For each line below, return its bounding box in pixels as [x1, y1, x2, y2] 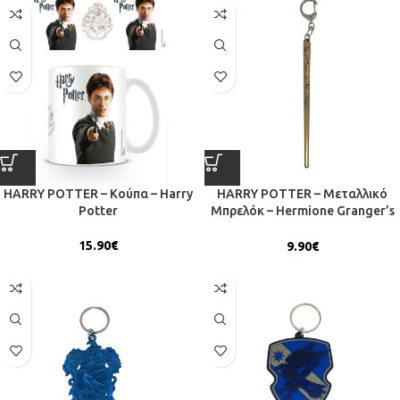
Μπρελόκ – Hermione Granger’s [210, 203, 395, 218]
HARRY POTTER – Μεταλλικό [217, 186, 387, 201]
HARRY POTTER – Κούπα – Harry [3, 186, 193, 201]
